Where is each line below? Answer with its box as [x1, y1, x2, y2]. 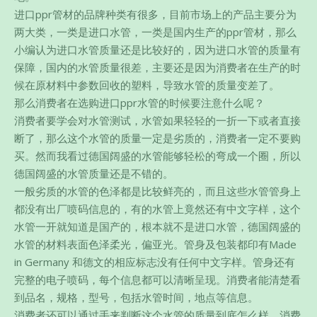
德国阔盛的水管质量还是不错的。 [14, 166, 173, 180]
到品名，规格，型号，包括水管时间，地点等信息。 [14, 290, 258, 304]
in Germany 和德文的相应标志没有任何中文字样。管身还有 [14, 255, 295, 269]
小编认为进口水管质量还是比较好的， [14, 42, 195, 57]
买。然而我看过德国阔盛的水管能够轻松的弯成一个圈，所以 [14, 149, 301, 163]
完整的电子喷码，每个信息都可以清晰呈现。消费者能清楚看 [14, 272, 301, 287]
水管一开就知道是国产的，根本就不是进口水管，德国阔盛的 [14, 219, 301, 234]
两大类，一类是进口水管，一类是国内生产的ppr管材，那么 [14, 25, 296, 39]
